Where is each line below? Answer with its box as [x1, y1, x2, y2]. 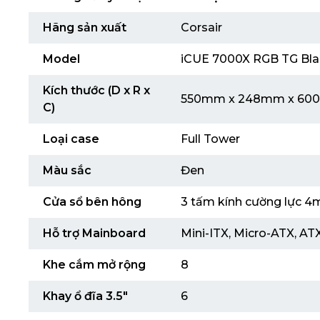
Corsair [181, 21, 222, 34]
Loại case [43, 132, 99, 146]
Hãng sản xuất [43, 21, 126, 34]
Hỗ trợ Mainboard [43, 226, 146, 240]
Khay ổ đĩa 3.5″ [43, 289, 128, 303]
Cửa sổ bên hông [43, 195, 141, 209]
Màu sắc [43, 164, 91, 177]
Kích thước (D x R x [43, 84, 150, 97]
